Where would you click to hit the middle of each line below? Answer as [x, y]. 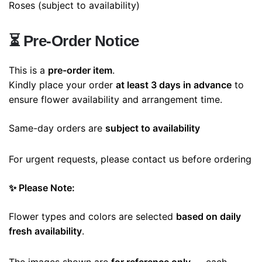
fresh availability [45, 231]
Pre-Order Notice [81, 41]
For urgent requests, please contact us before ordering [130, 159]
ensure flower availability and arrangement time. [116, 100]
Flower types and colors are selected [92, 217]
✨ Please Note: [42, 188]
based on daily [208, 217]
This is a [28, 70]
